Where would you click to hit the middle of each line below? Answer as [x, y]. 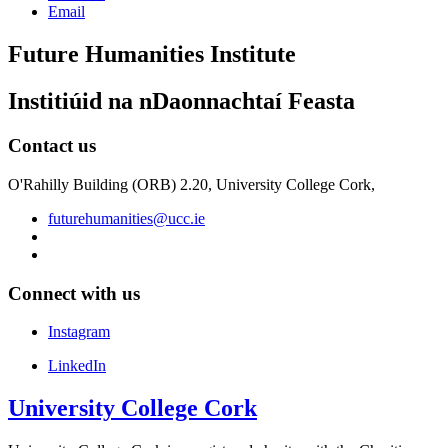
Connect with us [74, 293]
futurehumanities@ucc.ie [126, 218]
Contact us [52, 146]
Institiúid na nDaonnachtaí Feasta [181, 101]
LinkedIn [77, 366]
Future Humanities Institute [152, 54]
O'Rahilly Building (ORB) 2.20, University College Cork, [191, 184]
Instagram [79, 332]
